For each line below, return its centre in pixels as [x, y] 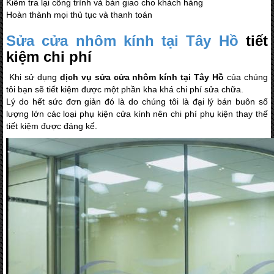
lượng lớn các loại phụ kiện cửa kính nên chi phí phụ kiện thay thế [137, 113]
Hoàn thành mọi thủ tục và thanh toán [79, 14]
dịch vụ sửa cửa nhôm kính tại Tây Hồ [142, 77]
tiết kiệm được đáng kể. [52, 126]
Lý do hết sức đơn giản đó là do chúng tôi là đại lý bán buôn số [137, 101]
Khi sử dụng [31, 77]
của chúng [248, 77]
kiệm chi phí [49, 56]
